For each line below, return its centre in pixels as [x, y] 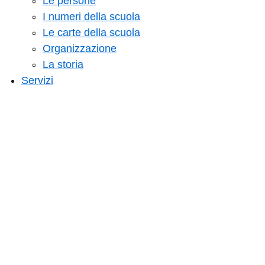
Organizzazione [80, 48]
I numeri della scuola [91, 16]
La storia [63, 64]
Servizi [37, 80]
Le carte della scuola [91, 32]
